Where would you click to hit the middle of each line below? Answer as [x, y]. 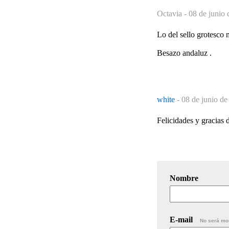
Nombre [184, 178]
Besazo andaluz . [184, 53]
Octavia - [173, 13]
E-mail [182, 219]
